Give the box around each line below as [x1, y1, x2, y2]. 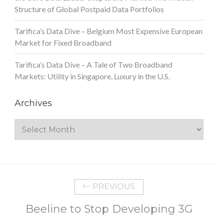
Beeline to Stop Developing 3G [25, 202, 193, 216]
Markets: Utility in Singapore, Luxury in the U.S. [15, 71, 170, 81]
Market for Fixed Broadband [15, 37, 111, 47]
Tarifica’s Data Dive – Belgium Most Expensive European [15, 26, 202, 36]
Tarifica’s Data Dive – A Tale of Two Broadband [15, 59, 172, 69]
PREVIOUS [91, 182, 135, 191]
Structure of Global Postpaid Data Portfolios [15, 4, 164, 14]
